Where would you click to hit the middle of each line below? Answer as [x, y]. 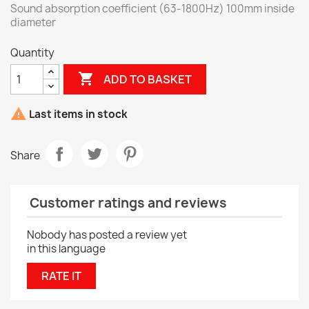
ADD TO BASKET [148, 79]
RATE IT [61, 276]
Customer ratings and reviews [127, 203]
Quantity [32, 53]
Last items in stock [77, 114]
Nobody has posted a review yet [107, 235]
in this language [66, 249]
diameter [33, 22]
